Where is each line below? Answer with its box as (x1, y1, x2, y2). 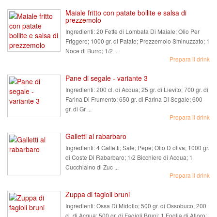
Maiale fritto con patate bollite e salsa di (65, 8, 186, 17)
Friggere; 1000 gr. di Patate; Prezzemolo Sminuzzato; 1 (65, 37, 210, 45)
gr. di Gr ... (65, 105, 92, 113)
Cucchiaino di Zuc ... (65, 163, 119, 171)
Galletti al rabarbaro (65, 131, 126, 141)
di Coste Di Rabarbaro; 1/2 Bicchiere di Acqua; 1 (65, 153, 193, 161)
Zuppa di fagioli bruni (65, 189, 130, 199)
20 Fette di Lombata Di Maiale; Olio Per (95, 27, 200, 35)
